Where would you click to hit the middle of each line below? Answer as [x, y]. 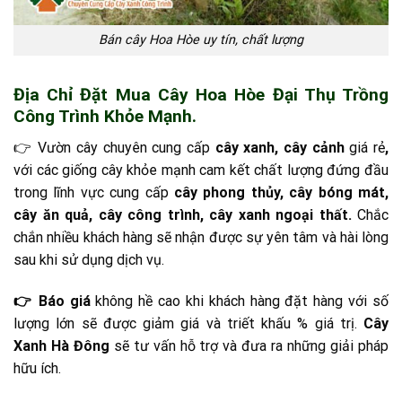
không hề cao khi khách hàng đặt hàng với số [242, 301]
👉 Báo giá [52, 301]
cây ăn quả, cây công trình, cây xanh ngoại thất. [183, 214]
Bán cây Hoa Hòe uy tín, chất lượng [201, 40]
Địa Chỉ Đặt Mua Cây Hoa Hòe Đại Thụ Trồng [201, 95]
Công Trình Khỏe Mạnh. [105, 117]
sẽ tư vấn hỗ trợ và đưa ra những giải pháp [249, 345]
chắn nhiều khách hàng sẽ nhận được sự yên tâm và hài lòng [201, 237]
